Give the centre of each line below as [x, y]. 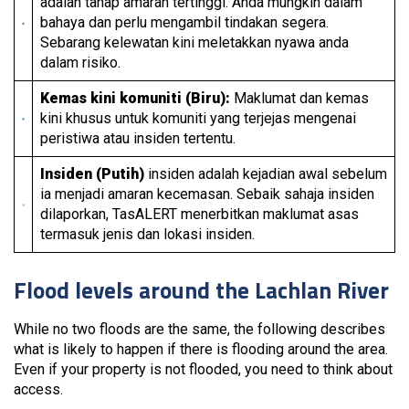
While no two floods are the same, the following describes [199, 329]
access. [38, 389]
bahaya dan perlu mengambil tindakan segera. [184, 22]
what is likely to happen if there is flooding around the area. [201, 349]
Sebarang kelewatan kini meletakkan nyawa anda [194, 42]
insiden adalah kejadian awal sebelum [266, 174]
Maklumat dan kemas [299, 98]
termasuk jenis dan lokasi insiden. [147, 234]
